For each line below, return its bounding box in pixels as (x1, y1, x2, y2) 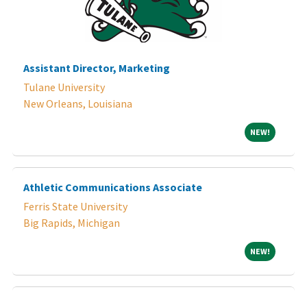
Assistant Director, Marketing (23, 60, 170, 75)
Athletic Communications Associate (23, 180, 202, 194)
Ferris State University (23, 199, 127, 213)
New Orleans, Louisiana (23, 96, 132, 110)
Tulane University (23, 79, 105, 94)
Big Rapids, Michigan (23, 215, 120, 230)
